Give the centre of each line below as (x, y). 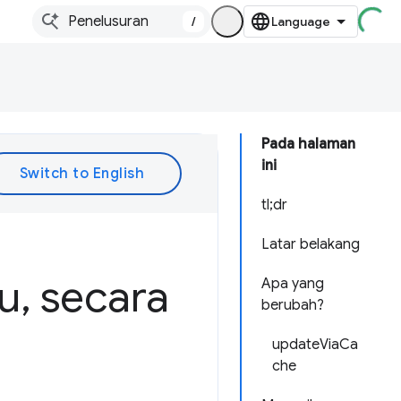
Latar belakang (311, 244)
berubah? (293, 305)
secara (100, 297)
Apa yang (293, 284)
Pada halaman (308, 144)
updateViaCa (315, 345)
